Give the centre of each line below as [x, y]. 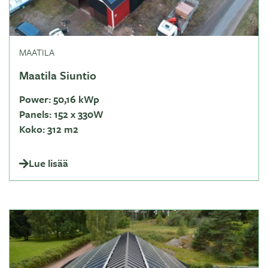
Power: [35, 99]
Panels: [35, 114]
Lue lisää [48, 163]
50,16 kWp [75, 99]
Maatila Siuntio [58, 75]
